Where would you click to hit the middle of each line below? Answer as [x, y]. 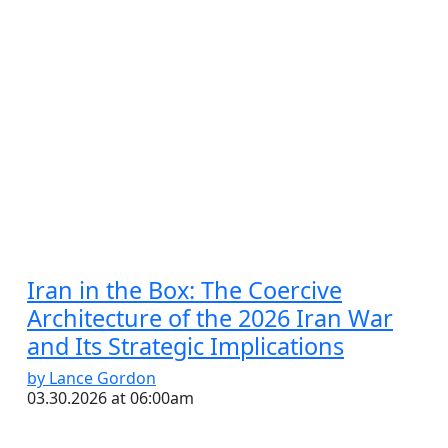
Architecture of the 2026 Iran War [210, 317]
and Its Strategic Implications [185, 345]
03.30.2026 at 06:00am [110, 397]
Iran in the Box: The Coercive [184, 289]
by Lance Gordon [91, 377]
